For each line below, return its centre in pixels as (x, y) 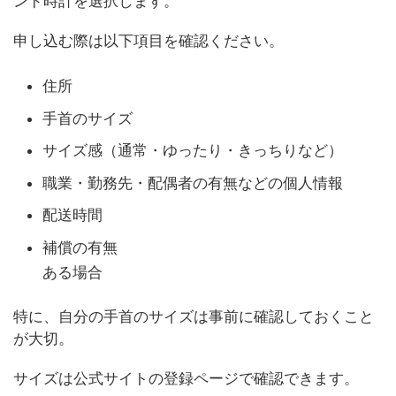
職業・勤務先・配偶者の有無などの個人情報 (193, 183)
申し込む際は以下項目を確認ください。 (148, 40)
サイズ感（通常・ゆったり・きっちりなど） (193, 151)
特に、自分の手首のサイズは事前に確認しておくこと (194, 316)
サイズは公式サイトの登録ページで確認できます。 (186, 378)
